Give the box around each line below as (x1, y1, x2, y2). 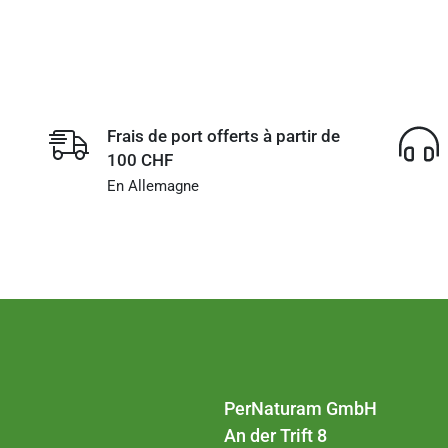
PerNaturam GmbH (224, 398, 377, 420)
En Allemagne (106, 177, 199, 196)
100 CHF (106, 150, 173, 171)
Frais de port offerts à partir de (106, 126, 340, 147)
